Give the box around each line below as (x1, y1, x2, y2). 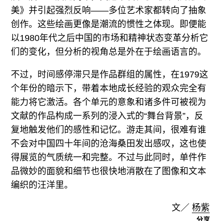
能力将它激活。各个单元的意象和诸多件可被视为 (11, 97, 207, 107)
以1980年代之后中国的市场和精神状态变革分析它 (11, 33, 209, 43)
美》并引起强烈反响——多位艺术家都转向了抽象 (11, 5, 207, 15)
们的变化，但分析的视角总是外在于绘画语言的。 (11, 46, 207, 57)
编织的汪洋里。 (11, 180, 74, 190)
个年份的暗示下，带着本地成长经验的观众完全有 (11, 83, 207, 93)
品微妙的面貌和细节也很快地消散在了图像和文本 (11, 166, 207, 176)
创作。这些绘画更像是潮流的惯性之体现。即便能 (11, 19, 207, 29)
